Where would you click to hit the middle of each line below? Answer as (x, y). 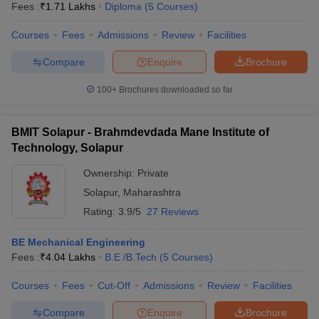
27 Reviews (173, 211)
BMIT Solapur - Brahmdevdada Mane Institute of (140, 132)
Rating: (101, 211)
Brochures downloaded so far (175, 90)
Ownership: (110, 173)
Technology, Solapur (67, 148)
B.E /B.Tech (131, 257)
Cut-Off (114, 286)
